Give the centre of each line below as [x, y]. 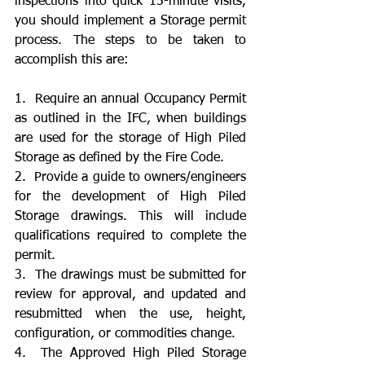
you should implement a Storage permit [130, 21]
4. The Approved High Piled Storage [130, 353]
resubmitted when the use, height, [130, 314]
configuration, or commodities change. [125, 334]
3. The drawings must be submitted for [130, 275]
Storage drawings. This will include [130, 216]
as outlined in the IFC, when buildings [130, 119]
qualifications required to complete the [130, 236]
